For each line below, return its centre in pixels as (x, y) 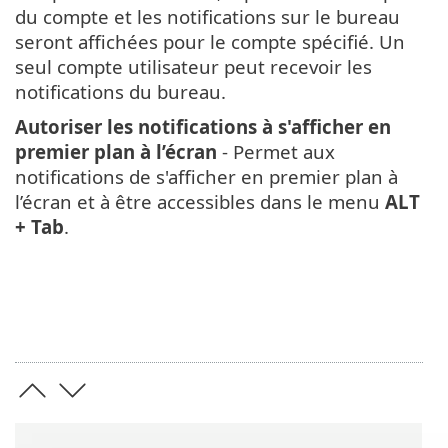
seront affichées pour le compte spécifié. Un (210, 42)
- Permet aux (276, 152)
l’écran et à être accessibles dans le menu (200, 202)
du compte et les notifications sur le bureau (207, 17)
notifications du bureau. (120, 92)
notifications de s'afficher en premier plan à (206, 177)
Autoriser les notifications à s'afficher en (203, 127)
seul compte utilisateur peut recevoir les (193, 67)
